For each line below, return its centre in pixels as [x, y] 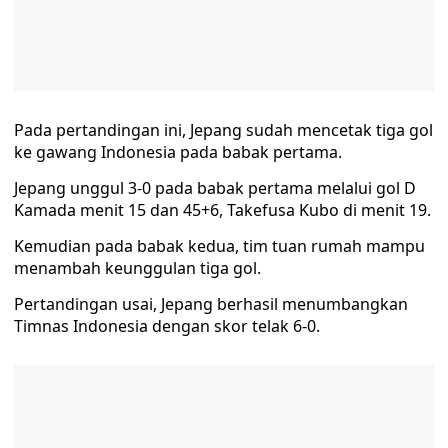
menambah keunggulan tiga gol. [137, 268]
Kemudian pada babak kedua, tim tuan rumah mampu [219, 246]
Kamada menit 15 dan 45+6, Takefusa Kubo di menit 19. [222, 210]
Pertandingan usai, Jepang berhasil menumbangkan [211, 304]
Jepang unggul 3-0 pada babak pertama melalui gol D [215, 188]
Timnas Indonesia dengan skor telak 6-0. [167, 326]
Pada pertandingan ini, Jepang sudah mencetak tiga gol [223, 130]
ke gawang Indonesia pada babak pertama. [178, 152]
